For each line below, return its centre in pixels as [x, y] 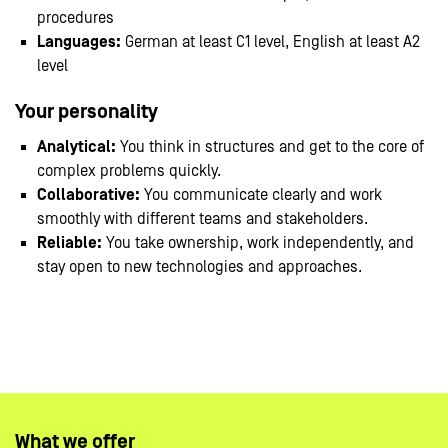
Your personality [86, 112]
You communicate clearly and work [261, 195]
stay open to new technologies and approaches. [199, 267]
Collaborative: [88, 195]
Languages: [79, 42]
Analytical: [76, 147]
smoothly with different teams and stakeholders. [202, 219]
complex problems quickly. [129, 171]
